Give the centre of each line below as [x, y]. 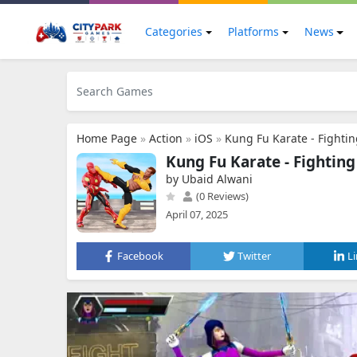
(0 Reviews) [221, 196]
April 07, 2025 [197, 214]
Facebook [141, 256]
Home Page [107, 138]
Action [166, 138]
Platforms [253, 31]
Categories [174, 31]
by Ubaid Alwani [209, 179]
